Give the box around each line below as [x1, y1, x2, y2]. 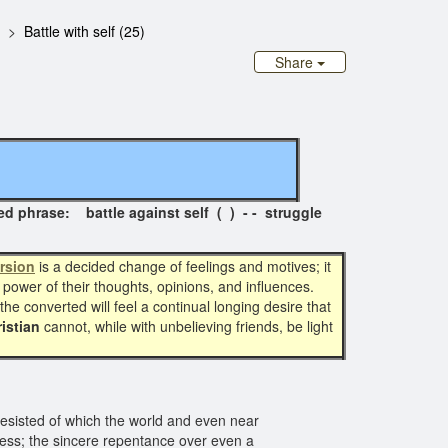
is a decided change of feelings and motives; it [35, 256, 331, 276]
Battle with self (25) [24, 21, 145, 41]
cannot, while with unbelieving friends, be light [40, 316, 333, 336]
